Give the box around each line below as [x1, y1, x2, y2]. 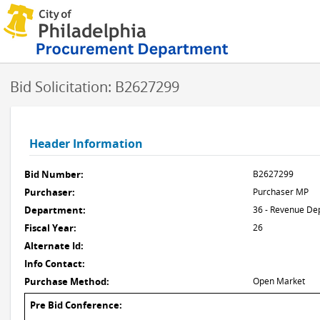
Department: [24, 204, 86, 216]
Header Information [29, 136, 143, 151]
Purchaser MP [253, 186, 309, 198]
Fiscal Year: [24, 221, 76, 234]
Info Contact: [24, 257, 85, 270]
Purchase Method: [24, 275, 109, 288]
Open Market [253, 275, 305, 287]
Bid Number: [24, 168, 84, 181]
